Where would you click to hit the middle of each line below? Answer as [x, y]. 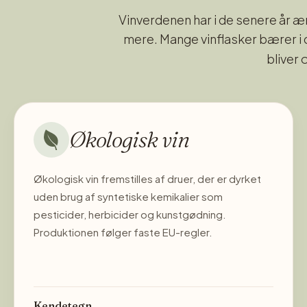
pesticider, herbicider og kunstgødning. [130, 214]
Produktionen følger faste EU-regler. [123, 232]
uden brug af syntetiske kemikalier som [128, 196]
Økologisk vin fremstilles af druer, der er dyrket [147, 178]
